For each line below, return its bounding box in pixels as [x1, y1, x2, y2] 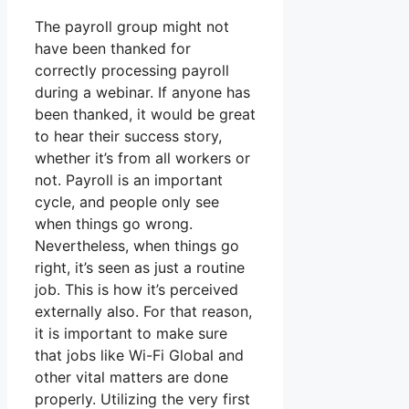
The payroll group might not [35, 17, 229, 37]
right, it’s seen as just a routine [35, 258, 245, 278]
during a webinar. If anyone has [35, 83, 250, 102]
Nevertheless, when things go [35, 236, 239, 256]
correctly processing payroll [35, 61, 229, 80]
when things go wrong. [35, 215, 193, 234]
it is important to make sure [35, 324, 227, 343]
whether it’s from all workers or [35, 149, 250, 168]
